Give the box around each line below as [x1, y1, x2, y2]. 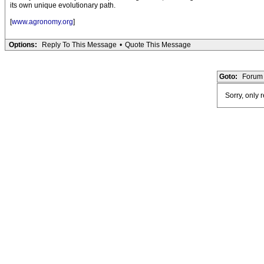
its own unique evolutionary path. [10, 1, 115, 9]
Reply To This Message [42, 41, 117, 49]
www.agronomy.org [12, 18, 73, 26]
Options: [9, 41, 37, 49]
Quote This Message [125, 41, 191, 49]
